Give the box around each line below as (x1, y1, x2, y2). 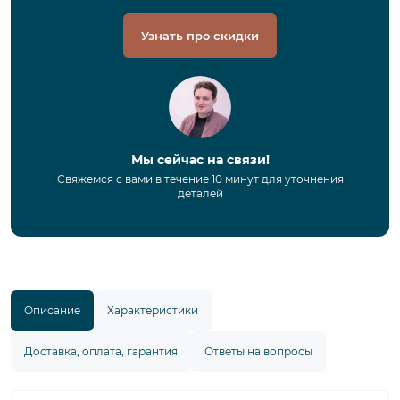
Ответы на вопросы (204, 345, 312, 359)
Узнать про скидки (141, 29, 259, 44)
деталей (177, 187, 223, 201)
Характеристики (107, 304, 198, 318)
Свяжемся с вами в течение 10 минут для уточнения (56, 172, 344, 187)
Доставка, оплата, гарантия (24, 345, 178, 359)
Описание (24, 304, 80, 318)
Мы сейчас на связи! (130, 152, 270, 169)
